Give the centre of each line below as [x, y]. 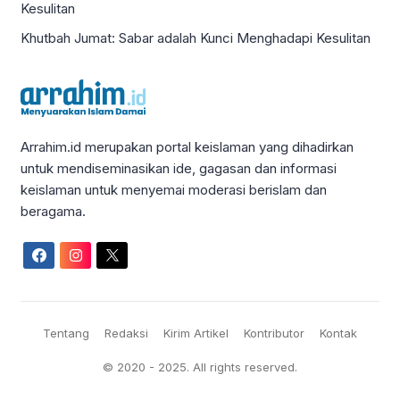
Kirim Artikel [196, 333]
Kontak [338, 333]
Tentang [66, 333]
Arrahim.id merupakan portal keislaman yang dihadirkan [187, 146]
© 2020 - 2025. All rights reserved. [200, 367]
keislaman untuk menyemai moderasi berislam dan [174, 189]
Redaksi [126, 333]
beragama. [53, 211]
